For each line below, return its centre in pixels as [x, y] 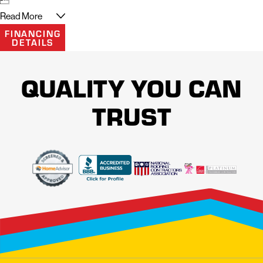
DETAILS [33, 42]
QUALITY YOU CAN [131, 87]
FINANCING [33, 33]
